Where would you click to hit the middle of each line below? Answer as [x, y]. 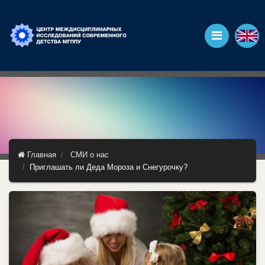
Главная [41, 155]
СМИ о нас [90, 155]
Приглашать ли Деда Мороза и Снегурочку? [109, 167]
